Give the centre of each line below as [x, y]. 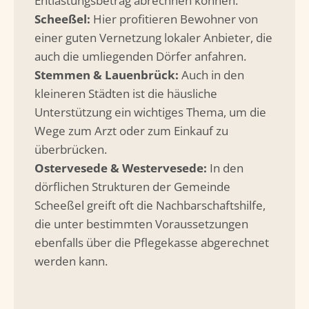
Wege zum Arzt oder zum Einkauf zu [131, 131]
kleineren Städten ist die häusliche [126, 93]
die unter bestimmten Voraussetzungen [141, 224]
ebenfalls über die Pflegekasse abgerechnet [152, 242]
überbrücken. [71, 149]
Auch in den [211, 75]
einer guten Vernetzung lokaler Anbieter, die [153, 38]
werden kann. [71, 261]
